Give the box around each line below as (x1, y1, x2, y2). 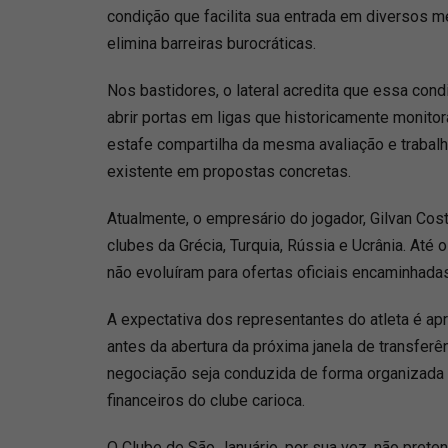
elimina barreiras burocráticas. (107, 34, 316, 53)
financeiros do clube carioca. (107, 391, 305, 410)
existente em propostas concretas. (107, 162, 351, 181)
